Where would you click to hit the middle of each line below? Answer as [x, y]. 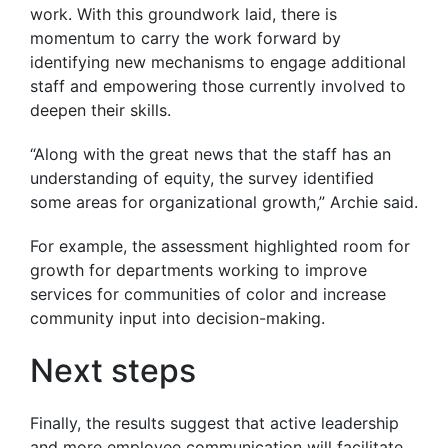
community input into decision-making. [177, 318]
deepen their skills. [100, 110]
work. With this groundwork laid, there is [183, 14]
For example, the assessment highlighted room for [220, 246]
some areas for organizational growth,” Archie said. [224, 202]
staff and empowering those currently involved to [218, 86]
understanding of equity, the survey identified [202, 178]
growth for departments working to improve [198, 270]
